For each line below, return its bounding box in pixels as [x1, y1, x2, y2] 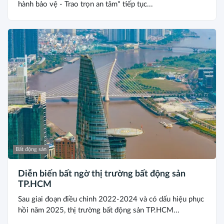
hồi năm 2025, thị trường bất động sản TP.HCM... [18, 206, 179, 214]
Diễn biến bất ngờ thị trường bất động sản [18, 169, 185, 178]
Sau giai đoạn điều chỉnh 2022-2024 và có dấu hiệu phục [18, 195, 204, 203]
